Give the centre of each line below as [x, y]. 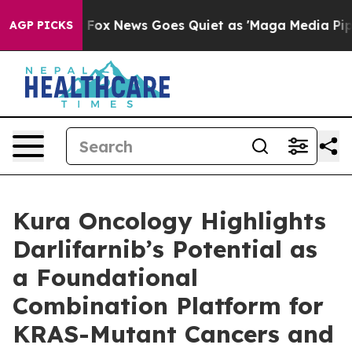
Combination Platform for [168, 306]
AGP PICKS [41, 25]
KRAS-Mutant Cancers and [173, 334]
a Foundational [105, 277]
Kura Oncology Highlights [169, 221]
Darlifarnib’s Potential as [165, 249]
